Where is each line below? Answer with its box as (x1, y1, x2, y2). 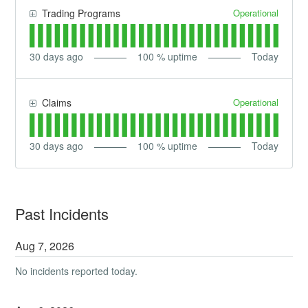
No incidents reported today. (15, 264, 138, 278)
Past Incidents (15, 203, 109, 225)
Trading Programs (42, 6, 121, 21)
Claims (42, 96, 72, 110)
